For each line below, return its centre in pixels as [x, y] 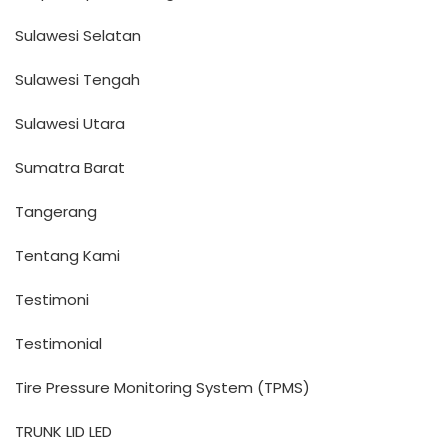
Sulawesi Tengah [77, 79]
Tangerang [56, 211]
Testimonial [58, 343]
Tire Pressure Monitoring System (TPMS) [162, 387]
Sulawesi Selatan [78, 35]
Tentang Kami [67, 255]
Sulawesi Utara [70, 123]
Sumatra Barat [70, 167]
